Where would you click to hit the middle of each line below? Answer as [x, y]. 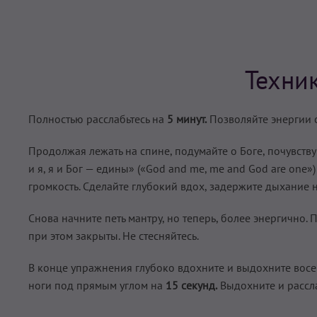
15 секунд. [190, 285]
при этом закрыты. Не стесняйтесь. [114, 235]
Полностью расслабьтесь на [98, 119]
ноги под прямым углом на [96, 285]
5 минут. [187, 119]
